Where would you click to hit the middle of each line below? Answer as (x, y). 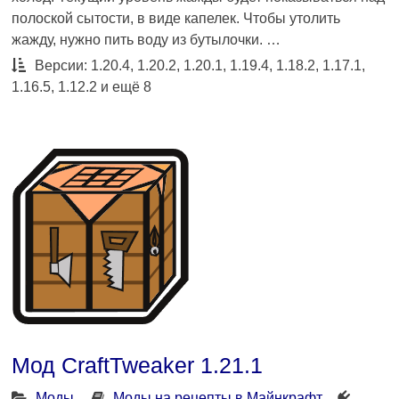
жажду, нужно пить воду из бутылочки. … (147, 39)
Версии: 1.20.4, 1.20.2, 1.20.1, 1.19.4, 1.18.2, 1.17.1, (199, 65)
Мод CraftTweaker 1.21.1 (138, 365)
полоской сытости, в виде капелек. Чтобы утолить (176, 18)
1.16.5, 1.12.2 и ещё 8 (82, 86)
